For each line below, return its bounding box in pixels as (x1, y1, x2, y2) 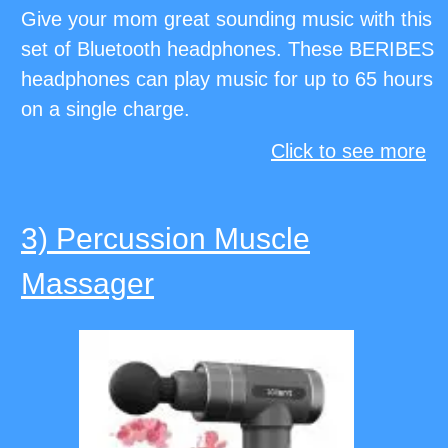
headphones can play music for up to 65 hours (21, 68, 433, 91)
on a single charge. (21, 98, 190, 121)
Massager (21, 267, 154, 301)
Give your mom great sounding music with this (21, 8, 432, 31)
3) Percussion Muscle (21, 222, 310, 256)
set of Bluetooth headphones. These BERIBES (21, 38, 434, 61)
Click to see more (271, 140, 426, 163)
